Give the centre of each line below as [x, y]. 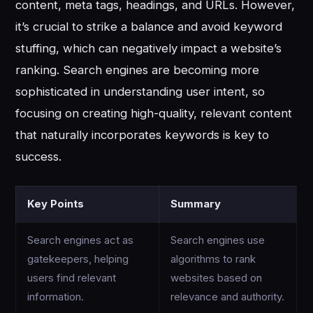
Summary [196, 204]
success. [39, 157]
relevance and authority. [228, 297]
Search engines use [218, 240]
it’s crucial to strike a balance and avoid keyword [149, 27]
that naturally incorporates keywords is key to [143, 135]
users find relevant [72, 278]
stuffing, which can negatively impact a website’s [149, 49]
